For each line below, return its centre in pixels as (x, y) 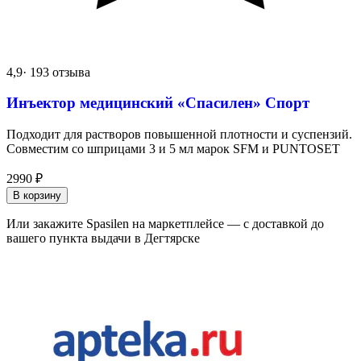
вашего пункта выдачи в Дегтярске (103, 238)
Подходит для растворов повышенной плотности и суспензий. (179, 134)
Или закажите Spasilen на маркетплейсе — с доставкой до (165, 223)
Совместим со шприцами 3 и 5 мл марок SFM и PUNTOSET (173, 148)
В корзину (37, 195)
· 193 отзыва (56, 72)
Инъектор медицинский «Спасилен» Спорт (158, 103)
